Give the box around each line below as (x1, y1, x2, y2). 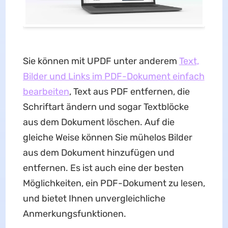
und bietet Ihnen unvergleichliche (22, 193, 165, 205)
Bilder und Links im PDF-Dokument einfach (22, 71, 205, 82)
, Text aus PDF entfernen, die (69, 86, 190, 98)
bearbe (22, 86, 53, 98)
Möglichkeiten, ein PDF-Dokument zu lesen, (22, 178, 205, 189)
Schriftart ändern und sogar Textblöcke (22, 101, 189, 113)
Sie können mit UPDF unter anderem (22, 55, 179, 67)
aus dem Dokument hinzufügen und (22, 147, 175, 159)
